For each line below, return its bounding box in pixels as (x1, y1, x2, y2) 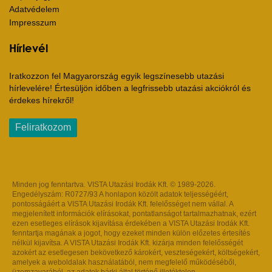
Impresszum (9, 18, 56, 27)
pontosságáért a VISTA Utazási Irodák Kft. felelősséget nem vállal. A (12, 200, 234, 208)
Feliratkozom (15, 122, 71, 132)
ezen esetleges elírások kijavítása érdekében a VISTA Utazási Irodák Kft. (12, 219, 250, 228)
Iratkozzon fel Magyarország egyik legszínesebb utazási (9, 71, 224, 81)
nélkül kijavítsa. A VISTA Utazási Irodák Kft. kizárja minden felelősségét (12, 239, 243, 247)
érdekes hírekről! (9, 95, 74, 105)
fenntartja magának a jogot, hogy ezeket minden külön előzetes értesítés (12, 229, 250, 237)
